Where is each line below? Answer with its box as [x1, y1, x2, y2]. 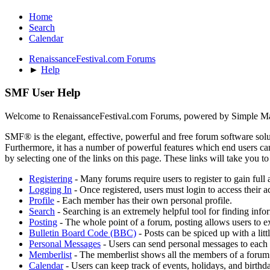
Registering [29, 174, 72, 184]
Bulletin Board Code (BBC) [29, 228, 136, 239]
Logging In [29, 184, 72, 195]
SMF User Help [5, 86, 81, 99]
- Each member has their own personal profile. [54, 195, 232, 206]
